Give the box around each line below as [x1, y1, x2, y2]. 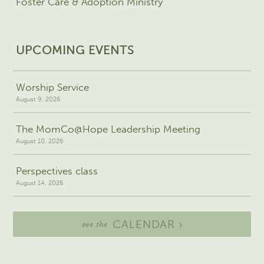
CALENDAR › [112, 217, 184, 231]
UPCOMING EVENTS [16, 43, 135, 58]
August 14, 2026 [15, 179, 64, 187]
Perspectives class [15, 165, 98, 177]
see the [81, 219, 108, 230]
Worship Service [15, 81, 89, 94]
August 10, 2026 [15, 137, 64, 146]
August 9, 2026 [15, 95, 61, 104]
